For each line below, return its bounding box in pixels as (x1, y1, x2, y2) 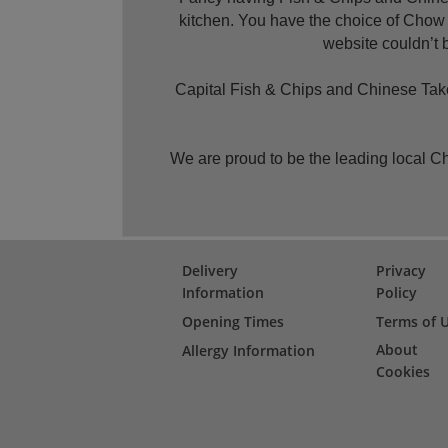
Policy (376, 283, 417, 303)
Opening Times (182, 312, 284, 332)
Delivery (182, 261, 238, 281)
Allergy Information (182, 341, 315, 361)
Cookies (376, 362, 430, 382)
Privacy (376, 261, 426, 281)
